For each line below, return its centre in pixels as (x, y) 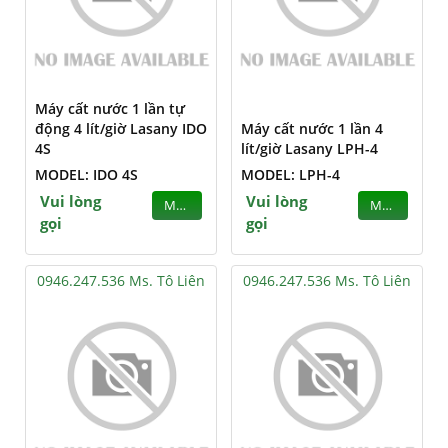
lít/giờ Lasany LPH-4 (309, 148)
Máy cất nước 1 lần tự (110, 108)
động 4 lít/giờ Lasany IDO (121, 128)
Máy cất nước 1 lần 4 (312, 128)
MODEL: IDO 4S (86, 174)
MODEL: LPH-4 (290, 174)
